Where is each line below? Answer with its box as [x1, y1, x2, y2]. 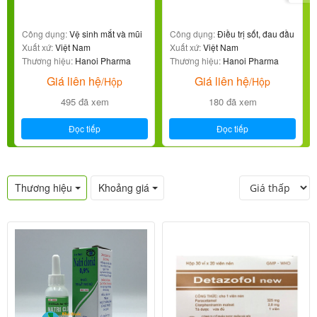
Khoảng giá [98, 180, 149, 195]
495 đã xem [60, 94, 109, 108]
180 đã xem [208, 94, 257, 108]
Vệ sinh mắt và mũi [67, 27, 142, 40]
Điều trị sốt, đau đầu [215, 27, 294, 40]
